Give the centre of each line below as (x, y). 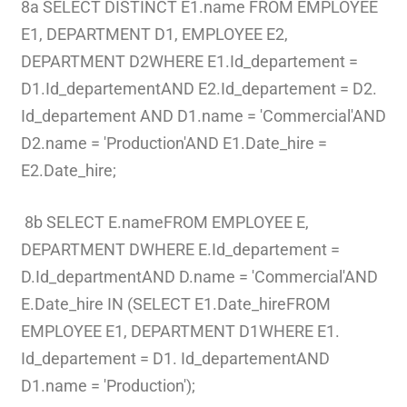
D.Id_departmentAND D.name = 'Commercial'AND (199, 276)
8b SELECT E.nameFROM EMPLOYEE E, (164, 222)
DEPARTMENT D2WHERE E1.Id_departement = (189, 61)
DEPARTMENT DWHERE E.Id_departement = (180, 249)
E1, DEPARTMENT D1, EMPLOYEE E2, (154, 34)
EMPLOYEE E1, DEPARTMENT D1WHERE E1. (180, 331)
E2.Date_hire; (70, 170)
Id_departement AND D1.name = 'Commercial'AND (203, 115)
